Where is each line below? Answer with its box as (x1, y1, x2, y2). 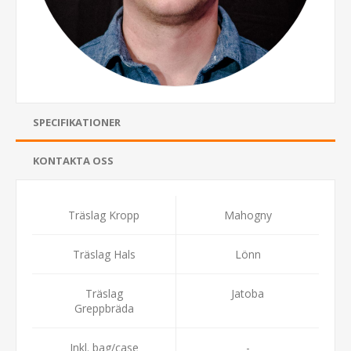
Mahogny (223, 207, 272, 223)
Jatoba (231, 285, 264, 301)
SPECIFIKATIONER (33, 114, 121, 129)
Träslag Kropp (68, 207, 139, 223)
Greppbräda (74, 300, 134, 316)
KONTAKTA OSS (33, 153, 114, 168)
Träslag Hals (72, 246, 136, 262)
